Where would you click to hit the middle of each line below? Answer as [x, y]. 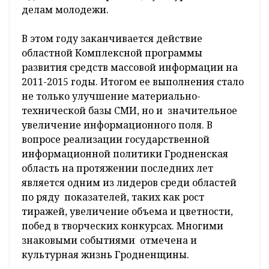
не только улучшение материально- [111, 96]
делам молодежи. [65, 10]
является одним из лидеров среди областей [130, 183]
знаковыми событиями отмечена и [109, 240]
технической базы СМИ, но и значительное [129, 111]
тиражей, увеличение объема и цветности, [127, 212]
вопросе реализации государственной [116, 140]
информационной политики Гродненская [125, 154]
